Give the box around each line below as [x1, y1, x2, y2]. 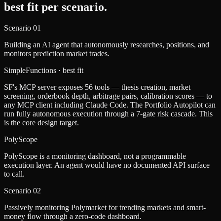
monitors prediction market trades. [4, 49, 110, 58]
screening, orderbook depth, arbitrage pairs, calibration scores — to [4, 92, 212, 101]
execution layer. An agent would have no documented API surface [4, 161, 210, 170]
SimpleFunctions [4, 66, 58, 75]
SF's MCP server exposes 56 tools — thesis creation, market [4, 83, 190, 92]
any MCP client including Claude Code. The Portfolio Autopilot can [4, 101, 216, 110]
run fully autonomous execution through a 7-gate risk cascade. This [4, 110, 213, 118]
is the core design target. [4, 118, 79, 127]
